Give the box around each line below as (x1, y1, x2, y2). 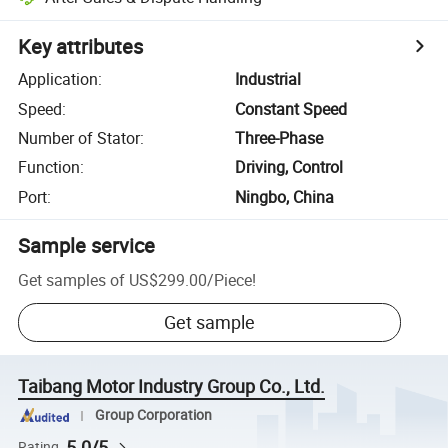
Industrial (235, 68, 302, 91)
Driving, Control (235, 156, 344, 179)
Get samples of (18, 268, 126, 291)
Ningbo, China (235, 185, 335, 208)
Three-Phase (235, 126, 324, 149)
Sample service (18, 231, 156, 259)
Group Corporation (94, 406, 212, 425)
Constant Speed (235, 97, 348, 120)
